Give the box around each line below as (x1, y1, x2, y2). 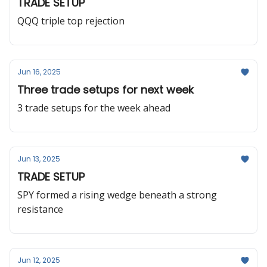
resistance (17, 203, 63, 216)
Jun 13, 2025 (17, 154, 60, 164)
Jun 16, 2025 (17, 67, 61, 77)
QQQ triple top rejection (17, 14, 125, 27)
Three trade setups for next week (17, 82, 194, 97)
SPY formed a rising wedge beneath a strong (17, 188, 217, 201)
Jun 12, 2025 (17, 255, 60, 265)
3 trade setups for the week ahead (17, 101, 170, 114)
